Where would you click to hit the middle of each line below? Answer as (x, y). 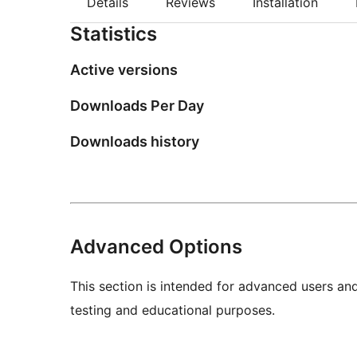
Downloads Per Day (137, 106)
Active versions (124, 70)
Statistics (114, 34)
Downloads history (135, 142)
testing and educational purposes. (173, 310)
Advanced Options (156, 247)
